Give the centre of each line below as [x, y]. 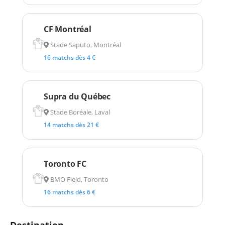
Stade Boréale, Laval [79, 112]
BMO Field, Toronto [78, 179]
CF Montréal [68, 29]
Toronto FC [65, 163]
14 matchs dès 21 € [71, 125]
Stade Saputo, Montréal [85, 44]
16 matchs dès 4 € [70, 57]
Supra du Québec [77, 96]
